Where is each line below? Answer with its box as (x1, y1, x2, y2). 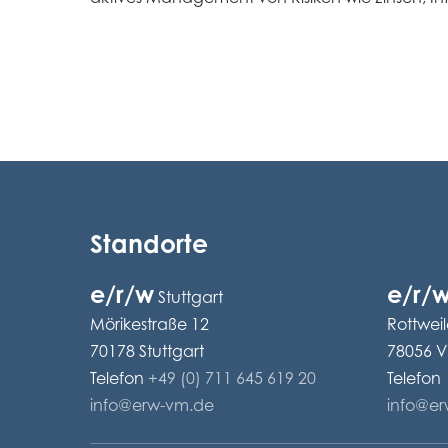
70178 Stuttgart (90, 340, 205, 361)
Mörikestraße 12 (90, 313, 210, 334)
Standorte (90, 227, 209, 259)
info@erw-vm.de (90, 394, 215, 415)
